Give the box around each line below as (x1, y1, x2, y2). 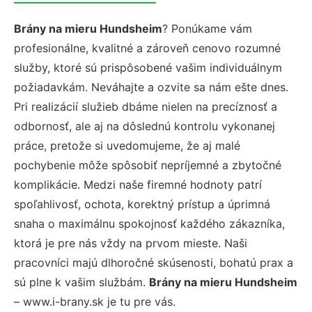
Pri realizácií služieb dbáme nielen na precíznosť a (14, 100, 277, 114)
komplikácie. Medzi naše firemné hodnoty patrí (14, 178, 262, 192)
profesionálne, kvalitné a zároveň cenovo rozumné (14, 41, 281, 55)
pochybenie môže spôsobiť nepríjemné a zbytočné (14, 158, 281, 172)
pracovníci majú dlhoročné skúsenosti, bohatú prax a (14, 256, 293, 270)
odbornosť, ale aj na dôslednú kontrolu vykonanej (14, 119, 275, 133)
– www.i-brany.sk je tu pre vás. (14, 295, 175, 309)
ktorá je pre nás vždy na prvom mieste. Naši (14, 236, 247, 250)
